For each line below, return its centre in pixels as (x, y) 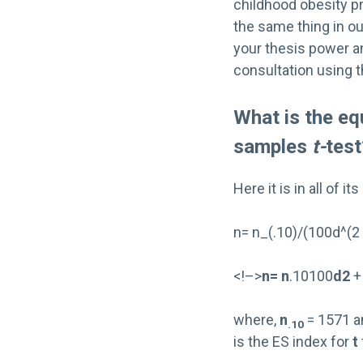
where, (256, 320)
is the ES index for (293, 342)
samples (273, 147)
